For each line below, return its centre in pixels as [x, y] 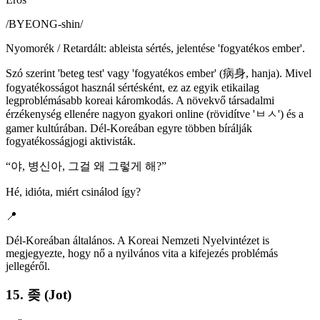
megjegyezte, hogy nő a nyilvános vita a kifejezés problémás [142, 253]
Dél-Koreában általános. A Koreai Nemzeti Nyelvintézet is [137, 240]
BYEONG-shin [44, 24]
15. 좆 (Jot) [39, 295]
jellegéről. [28, 266]
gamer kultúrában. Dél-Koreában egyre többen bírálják [129, 128]
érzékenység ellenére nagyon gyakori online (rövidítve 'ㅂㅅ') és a [155, 114]
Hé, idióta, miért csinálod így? [73, 191]
